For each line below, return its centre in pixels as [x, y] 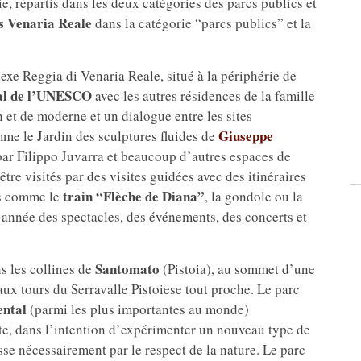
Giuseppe [246, 135]
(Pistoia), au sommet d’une [237, 268]
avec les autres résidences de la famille [203, 95]
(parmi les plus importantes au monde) [138, 309]
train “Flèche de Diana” [134, 196]
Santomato [127, 268]
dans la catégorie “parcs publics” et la [201, 23]
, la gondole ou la [254, 196]
